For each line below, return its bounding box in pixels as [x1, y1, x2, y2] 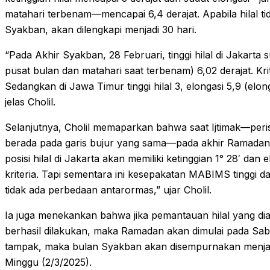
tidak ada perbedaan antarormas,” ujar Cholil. [5, 183, 212, 196]
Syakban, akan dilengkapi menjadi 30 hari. [5, 23, 196, 36]
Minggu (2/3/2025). [5, 256, 92, 268]
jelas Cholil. [5, 95, 55, 108]
